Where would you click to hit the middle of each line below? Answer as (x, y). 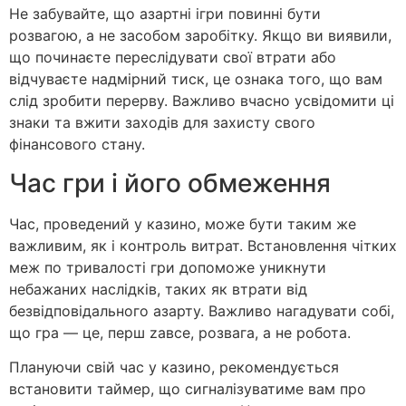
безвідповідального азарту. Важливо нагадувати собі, (202, 310)
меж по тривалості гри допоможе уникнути (168, 267)
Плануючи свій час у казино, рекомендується (174, 367)
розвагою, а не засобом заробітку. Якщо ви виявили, (200, 36)
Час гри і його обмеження (170, 183)
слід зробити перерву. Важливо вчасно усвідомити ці (202, 101)
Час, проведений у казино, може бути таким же (183, 223)
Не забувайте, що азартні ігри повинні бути (165, 14)
